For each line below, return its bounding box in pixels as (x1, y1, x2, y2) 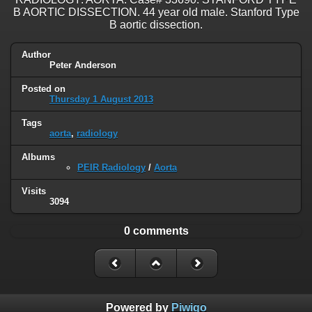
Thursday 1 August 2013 (49, 94, 153, 105)
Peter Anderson (49, 60, 116, 71)
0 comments (123, 224, 189, 237)
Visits (22, 185, 46, 196)
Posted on (22, 84, 65, 95)
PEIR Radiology (77, 162, 146, 173)
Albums (22, 151, 55, 162)
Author (22, 49, 51, 61)
